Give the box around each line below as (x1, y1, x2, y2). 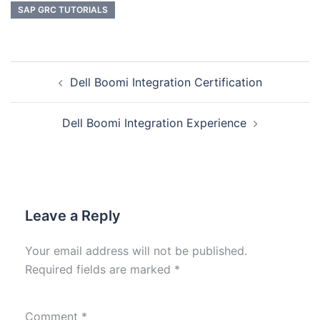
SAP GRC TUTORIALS (18, 4, 108, 16)
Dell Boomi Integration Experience (62, 116, 246, 131)
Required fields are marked (25, 262, 174, 277)
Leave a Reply (25, 207, 121, 225)
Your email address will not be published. (25, 244, 247, 259)
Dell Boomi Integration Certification (69, 75, 262, 90)
